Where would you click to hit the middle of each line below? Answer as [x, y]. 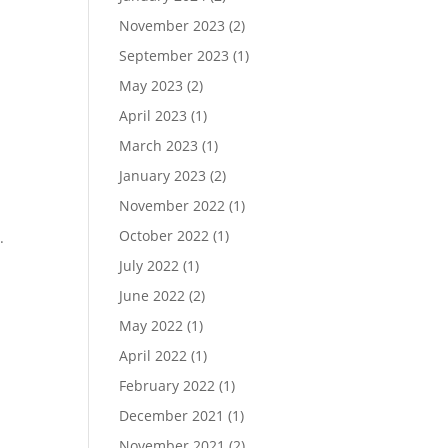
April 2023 [153, 115]
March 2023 [159, 145]
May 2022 [151, 325]
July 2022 [149, 265]
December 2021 [172, 415]
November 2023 [172, 25]
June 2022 [152, 295]
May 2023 [151, 85]
